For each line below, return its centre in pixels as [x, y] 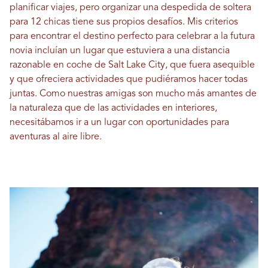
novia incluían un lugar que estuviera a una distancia [120, 51]
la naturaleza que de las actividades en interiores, [113, 108]
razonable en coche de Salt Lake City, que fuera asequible [132, 65]
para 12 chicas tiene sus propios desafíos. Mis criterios [124, 22]
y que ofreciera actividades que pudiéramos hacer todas [129, 80]
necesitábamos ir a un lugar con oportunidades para [119, 123]
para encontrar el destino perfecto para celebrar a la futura [132, 36]
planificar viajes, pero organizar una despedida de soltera [130, 8]
